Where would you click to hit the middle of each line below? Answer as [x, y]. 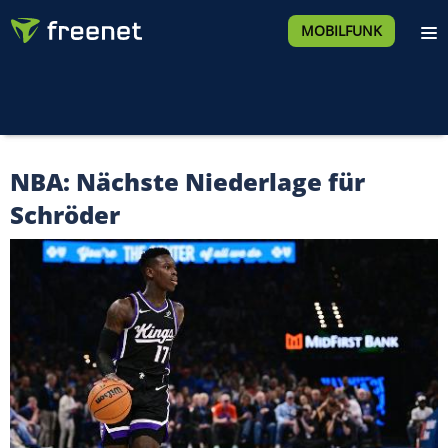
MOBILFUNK [341, 30]
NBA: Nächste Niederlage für [187, 181]
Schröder [65, 214]
